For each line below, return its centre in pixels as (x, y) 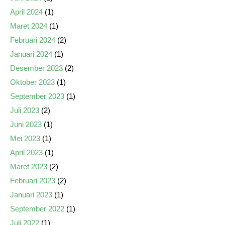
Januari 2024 (31, 54)
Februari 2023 (33, 181)
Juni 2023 (26, 124)
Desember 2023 (36, 68)
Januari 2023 (31, 195)
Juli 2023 (25, 110)
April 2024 (26, 12)
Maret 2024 (29, 26)
